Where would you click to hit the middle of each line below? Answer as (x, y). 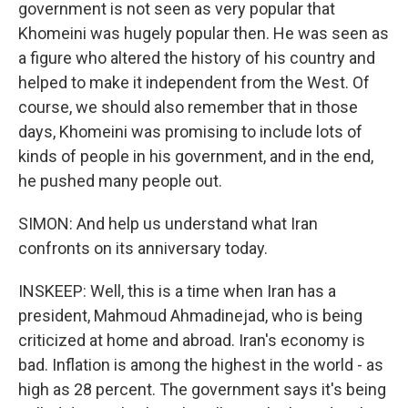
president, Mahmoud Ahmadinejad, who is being (190, 316)
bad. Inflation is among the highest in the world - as (201, 365)
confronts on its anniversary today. (143, 249)
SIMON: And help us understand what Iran (168, 224)
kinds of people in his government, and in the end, (196, 157)
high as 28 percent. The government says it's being (202, 390)
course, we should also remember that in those (188, 107)
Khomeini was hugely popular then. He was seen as (204, 34)
